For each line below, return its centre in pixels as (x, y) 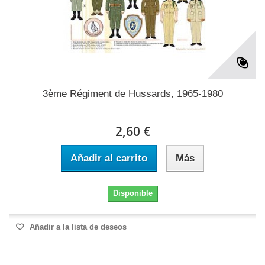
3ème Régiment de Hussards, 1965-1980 (132, 94)
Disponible (132, 193)
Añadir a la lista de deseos (77, 227)
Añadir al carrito (109, 158)
